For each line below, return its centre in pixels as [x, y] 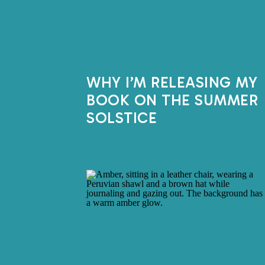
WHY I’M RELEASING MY [172, 83]
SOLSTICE [122, 118]
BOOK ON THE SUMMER [172, 100]
